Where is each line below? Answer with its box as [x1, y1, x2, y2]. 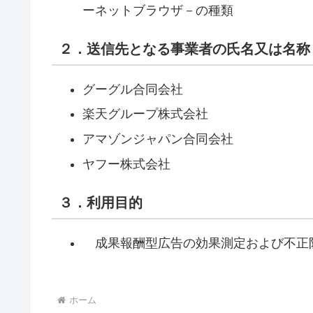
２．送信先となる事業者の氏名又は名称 [59, 41, 310, 57]
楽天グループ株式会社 [82, 107, 208, 122]
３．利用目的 [59, 194, 143, 210]
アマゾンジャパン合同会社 [82, 131, 233, 146]
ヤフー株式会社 [82, 156, 170, 171]
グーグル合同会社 [82, 82, 183, 96]
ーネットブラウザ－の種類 [82, 3, 233, 17]
